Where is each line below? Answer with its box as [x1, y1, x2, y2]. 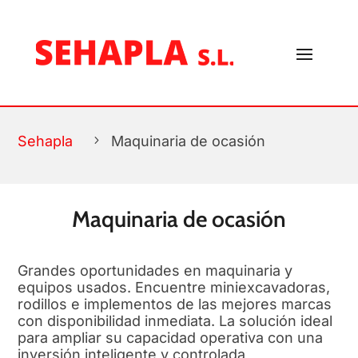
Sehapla [18, 133, 74, 149]
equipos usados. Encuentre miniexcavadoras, [18, 279, 331, 296]
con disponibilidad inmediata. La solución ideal [18, 312, 333, 329]
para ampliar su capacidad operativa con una [18, 329, 324, 346]
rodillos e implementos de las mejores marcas [18, 296, 332, 312]
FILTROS [54, 71, 102, 86]
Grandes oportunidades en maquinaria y [18, 262, 293, 279]
